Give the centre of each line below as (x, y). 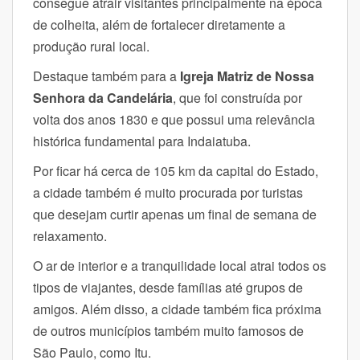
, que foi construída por (237, 97)
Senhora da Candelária (103, 97)
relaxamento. (73, 235)
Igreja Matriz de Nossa (247, 76)
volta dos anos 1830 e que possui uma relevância (174, 119)
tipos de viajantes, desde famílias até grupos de (168, 287)
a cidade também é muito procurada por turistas (168, 192)
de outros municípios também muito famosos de (168, 330)
